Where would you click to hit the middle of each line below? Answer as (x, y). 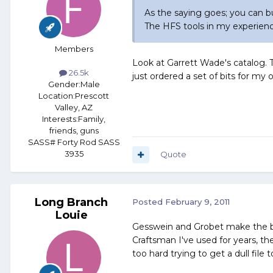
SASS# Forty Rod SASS (74, 142)
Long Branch (71, 203)
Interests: (60, 119)
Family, (92, 119)
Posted (149, 202)
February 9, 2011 (197, 202)
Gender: (64, 84)
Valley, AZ (74, 108)
